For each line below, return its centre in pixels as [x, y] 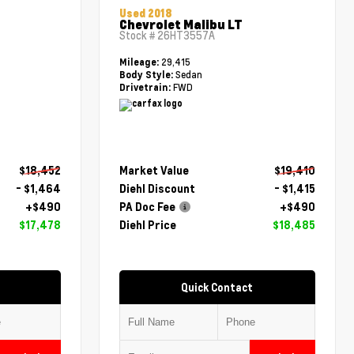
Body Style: [147, 75]
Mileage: [141, 62]
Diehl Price [148, 225]
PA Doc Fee [148, 207]
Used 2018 [146, 13]
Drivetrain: [145, 88]
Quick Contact [217, 288]
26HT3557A [186, 36]
